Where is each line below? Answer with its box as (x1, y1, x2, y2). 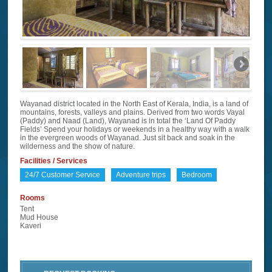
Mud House (20, 213, 59, 222)
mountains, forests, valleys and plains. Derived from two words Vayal (20, 108, 245, 117)
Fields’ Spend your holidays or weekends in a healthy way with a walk (20, 125, 250, 134)
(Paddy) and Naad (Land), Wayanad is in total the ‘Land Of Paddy (20, 117, 236, 126)
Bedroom (182, 171, 212, 180)
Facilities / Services (20, 157, 88, 166)
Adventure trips (116, 171, 166, 180)
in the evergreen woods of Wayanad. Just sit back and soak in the (20, 134, 236, 143)
